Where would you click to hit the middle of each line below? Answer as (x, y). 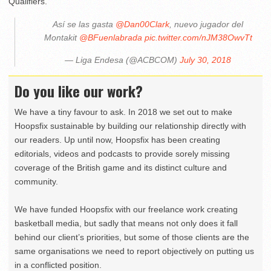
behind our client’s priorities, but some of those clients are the (132, 237)
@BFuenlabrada (110, 38)
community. (36, 182)
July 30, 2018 (205, 60)
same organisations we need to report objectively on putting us (134, 251)
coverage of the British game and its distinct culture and (121, 168)
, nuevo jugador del (206, 24)
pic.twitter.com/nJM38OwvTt (198, 38)
